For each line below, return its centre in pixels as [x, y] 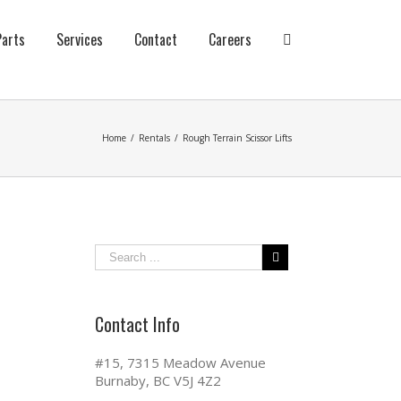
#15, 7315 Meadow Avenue [180, 363]
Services [80, 39]
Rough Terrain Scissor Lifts [237, 138]
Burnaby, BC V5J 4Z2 [158, 380]
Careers [230, 39]
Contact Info [137, 324]
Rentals [154, 138]
